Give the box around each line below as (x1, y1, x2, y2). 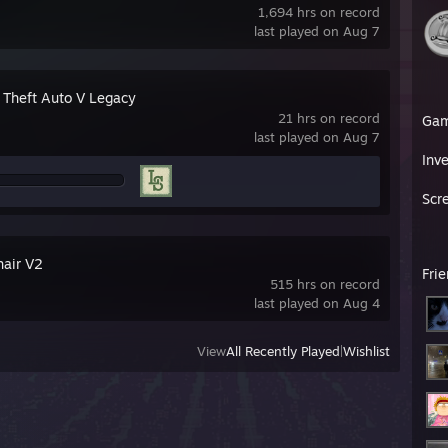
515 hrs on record (270, 276, 380, 292)
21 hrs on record (278, 110, 380, 126)
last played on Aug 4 (254, 295, 380, 311)
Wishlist (343, 343, 390, 359)
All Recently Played (226, 343, 340, 359)
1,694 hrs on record (258, 4, 380, 20)
